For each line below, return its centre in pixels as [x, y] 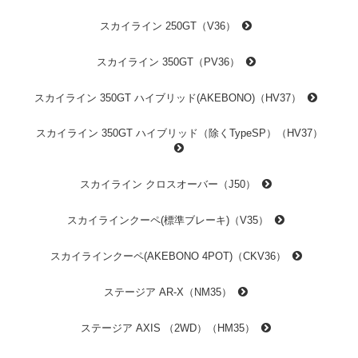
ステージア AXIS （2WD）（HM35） [168, 328]
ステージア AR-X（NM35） [168, 292]
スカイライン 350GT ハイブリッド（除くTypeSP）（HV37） [179, 133]
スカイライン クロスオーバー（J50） [168, 184]
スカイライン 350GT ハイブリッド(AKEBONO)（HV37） [168, 97]
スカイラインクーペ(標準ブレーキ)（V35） [168, 220]
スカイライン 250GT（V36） [168, 26]
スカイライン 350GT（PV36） [168, 62]
